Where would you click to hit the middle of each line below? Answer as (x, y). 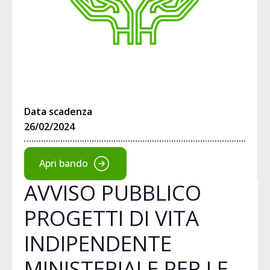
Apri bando (64, 164)
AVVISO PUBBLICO (113, 192)
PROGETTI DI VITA (111, 218)
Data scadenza (58, 111)
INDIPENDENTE (98, 243)
